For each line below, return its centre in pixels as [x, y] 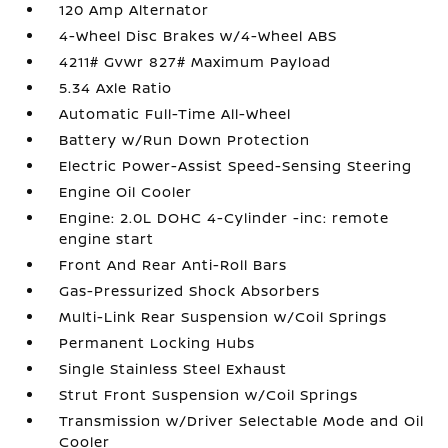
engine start [107, 238]
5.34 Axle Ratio [116, 87]
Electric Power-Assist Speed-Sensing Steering [236, 165]
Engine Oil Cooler [126, 191]
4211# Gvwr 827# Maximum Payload [195, 61]
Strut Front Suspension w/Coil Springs [209, 394]
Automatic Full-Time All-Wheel [175, 113]
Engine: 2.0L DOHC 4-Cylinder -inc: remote [224, 217]
